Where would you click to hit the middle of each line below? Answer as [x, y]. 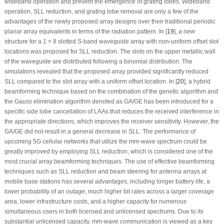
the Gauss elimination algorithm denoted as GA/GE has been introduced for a [109, 101]
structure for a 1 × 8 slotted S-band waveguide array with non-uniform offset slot [111, 41]
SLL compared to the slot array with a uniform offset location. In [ [90, 81]
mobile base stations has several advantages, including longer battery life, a [107, 181]
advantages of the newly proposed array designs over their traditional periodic [110, 21]
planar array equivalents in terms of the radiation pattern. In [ [85, 31]
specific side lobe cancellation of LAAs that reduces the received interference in [111, 111]
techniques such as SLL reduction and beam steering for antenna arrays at [105, 171]
